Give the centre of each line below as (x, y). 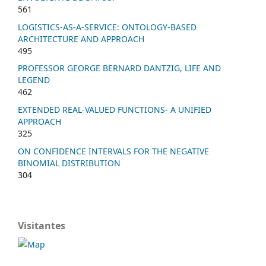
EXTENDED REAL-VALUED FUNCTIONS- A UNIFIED (115, 110)
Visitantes (42, 226)
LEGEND (34, 80)
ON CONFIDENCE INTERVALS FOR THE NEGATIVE (113, 151)
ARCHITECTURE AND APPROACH (81, 39)
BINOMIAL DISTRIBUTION (69, 163)
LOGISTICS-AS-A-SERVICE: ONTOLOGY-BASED (107, 27)
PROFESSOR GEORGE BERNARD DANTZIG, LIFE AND (119, 68)
